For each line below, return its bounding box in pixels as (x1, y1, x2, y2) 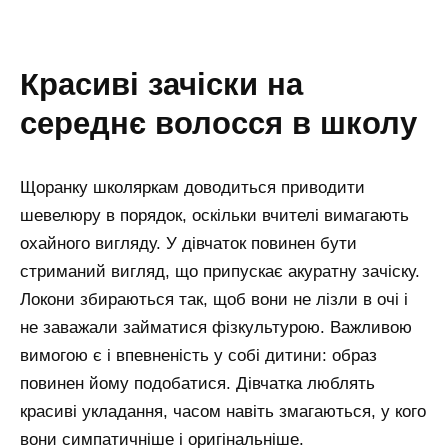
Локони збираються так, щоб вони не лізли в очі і (20, 289, 408, 309)
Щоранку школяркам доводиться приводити (20, 177, 365, 197)
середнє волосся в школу (20, 106, 417, 141)
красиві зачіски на (20, 67, 39, 102)
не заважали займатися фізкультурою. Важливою (20, 317, 412, 337)
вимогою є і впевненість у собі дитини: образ (20, 345, 377, 365)
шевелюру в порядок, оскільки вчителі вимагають (20, 205, 409, 225)
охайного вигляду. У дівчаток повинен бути (20, 233, 357, 253)
